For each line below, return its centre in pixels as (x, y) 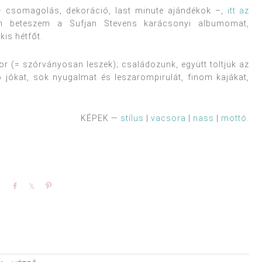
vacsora (169, 118)
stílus (132, 118)
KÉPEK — (101, 118)
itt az (238, 10)
